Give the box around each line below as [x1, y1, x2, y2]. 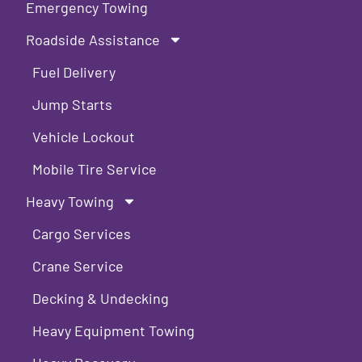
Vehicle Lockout [32, 128, 136, 146]
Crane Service [32, 257, 124, 276]
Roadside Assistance [26, 31, 161, 49]
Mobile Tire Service [32, 160, 158, 179]
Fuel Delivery [32, 63, 116, 82]
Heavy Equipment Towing [32, 322, 196, 340]
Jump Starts [32, 95, 113, 114]
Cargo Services [32, 225, 132, 243]
